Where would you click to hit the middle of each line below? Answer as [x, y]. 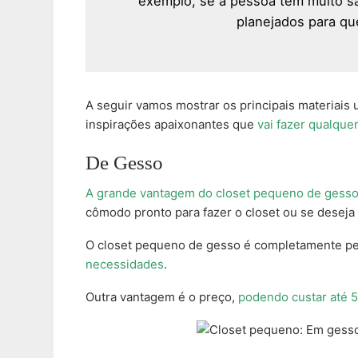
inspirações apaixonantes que [171, 125]
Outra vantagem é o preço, [162, 297]
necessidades [125, 265]
